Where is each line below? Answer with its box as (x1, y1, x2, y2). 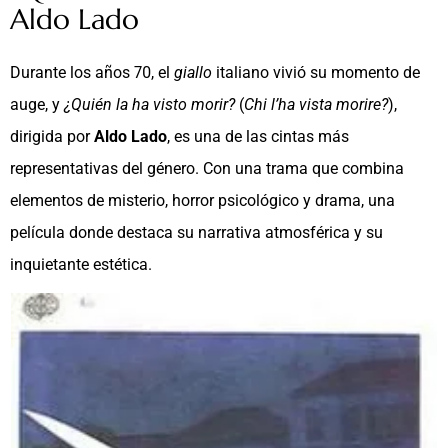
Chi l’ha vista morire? (244, 95, 388, 115)
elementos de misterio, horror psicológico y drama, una (10, 191, 395, 211)
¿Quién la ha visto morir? (64, 95, 235, 115)
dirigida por (10, 127, 94, 147)
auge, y (10, 95, 64, 115)
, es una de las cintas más (167, 127, 349, 147)
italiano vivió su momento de (212, 63, 420, 83)
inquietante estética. (10, 255, 152, 275)
